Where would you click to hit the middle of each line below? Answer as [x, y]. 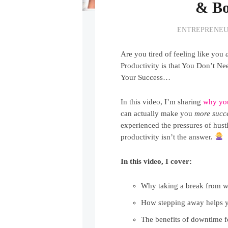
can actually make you [158, 113]
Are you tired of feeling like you [173, 54]
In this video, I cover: [156, 161]
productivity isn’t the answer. [168, 137]
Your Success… [146, 77]
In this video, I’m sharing [162, 102]
